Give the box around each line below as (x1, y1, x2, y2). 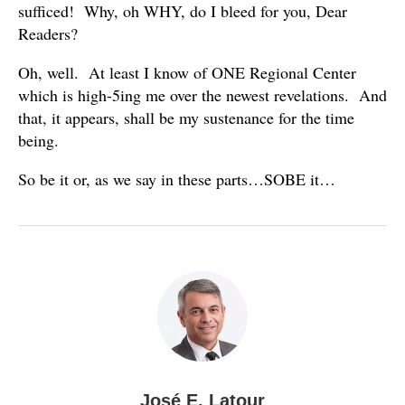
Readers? (18, 23, 78, 44)
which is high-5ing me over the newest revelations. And (18, 84, 387, 106)
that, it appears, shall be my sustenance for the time (18, 107, 354, 128)
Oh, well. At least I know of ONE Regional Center (18, 61, 356, 83)
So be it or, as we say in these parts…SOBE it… (18, 168, 335, 190)
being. (18, 129, 59, 151)
